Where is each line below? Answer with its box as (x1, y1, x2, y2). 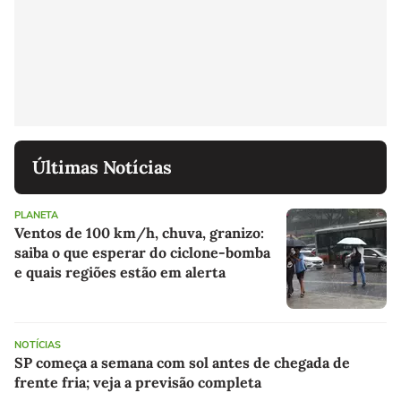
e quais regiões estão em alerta (14, 262, 226, 281)
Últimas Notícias (32, 155, 172, 178)
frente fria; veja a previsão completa (14, 372, 261, 391)
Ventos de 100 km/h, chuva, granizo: (14, 223, 264, 242)
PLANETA (14, 208, 58, 222)
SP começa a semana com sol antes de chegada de (14, 353, 350, 371)
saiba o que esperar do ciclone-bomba (14, 243, 270, 261)
